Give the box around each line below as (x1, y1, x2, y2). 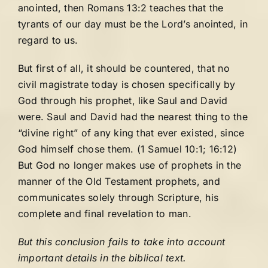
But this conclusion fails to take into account (18, 236, 226, 248)
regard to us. (18, 34, 78, 46)
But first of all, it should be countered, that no (18, 62, 230, 74)
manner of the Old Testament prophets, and (18, 175, 220, 187)
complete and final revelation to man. (18, 208, 191, 220)
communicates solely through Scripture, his (18, 191, 219, 203)
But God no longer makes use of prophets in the (18, 159, 242, 171)
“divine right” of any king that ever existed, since (18, 127, 245, 139)
